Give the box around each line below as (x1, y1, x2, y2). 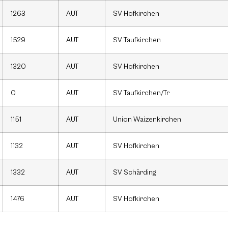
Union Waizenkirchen (113, 115, 181, 124)
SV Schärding (113, 168, 156, 177)
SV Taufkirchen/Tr (113, 89, 169, 98)
